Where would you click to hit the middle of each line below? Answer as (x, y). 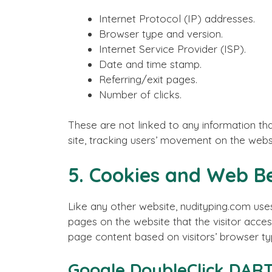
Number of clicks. (140, 94)
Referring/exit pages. (148, 79)
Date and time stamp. (150, 64)
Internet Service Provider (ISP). (172, 49)
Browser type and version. (161, 33)
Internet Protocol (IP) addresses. (177, 18)
